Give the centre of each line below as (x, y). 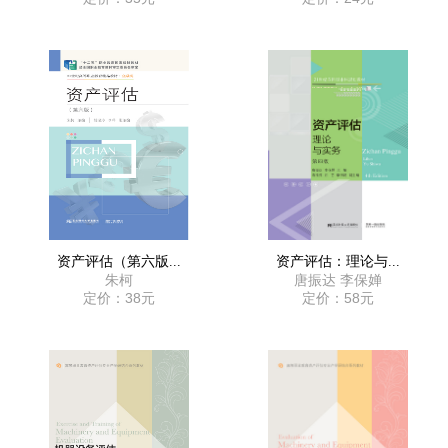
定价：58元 (337, 298)
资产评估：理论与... (337, 261)
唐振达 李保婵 (337, 280)
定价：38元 (118, 298)
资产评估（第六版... (118, 261)
